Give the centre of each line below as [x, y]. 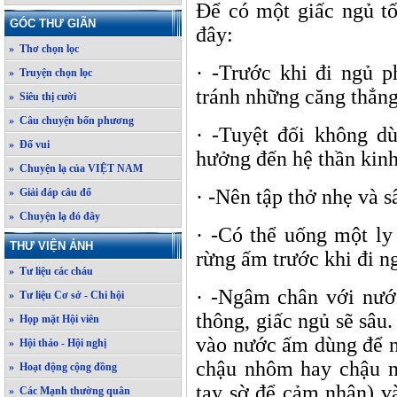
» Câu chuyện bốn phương [71, 121]
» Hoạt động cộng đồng [63, 367]
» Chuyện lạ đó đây [54, 216]
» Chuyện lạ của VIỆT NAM [76, 168]
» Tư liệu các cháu [51, 271]
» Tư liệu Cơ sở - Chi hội [66, 295]
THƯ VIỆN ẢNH [51, 246]
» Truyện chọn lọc [51, 73]
